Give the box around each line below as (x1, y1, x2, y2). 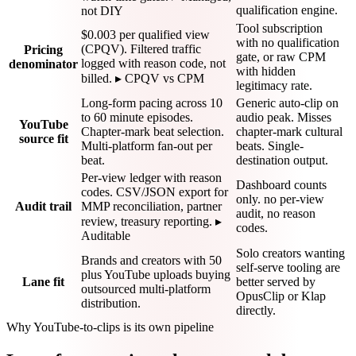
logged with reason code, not (81, 56, 226, 71)
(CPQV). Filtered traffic (81, 42, 201, 56)
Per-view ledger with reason (81, 171, 222, 185)
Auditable (81, 229, 130, 243)
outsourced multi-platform (81, 282, 211, 296)
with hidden (236, 64, 296, 79)
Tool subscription (236, 21, 323, 36)
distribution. (81, 296, 141, 311)
